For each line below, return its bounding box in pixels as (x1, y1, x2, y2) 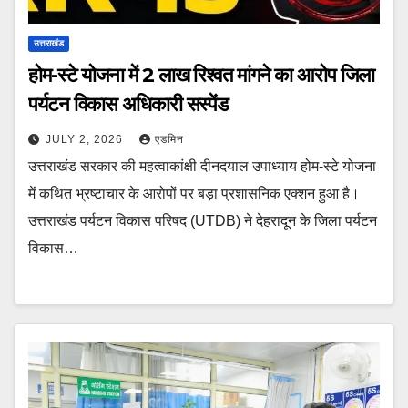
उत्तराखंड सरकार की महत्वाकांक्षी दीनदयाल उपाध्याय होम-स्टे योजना (28, 158, 376, 175)
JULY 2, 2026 (46, 133, 127, 147)
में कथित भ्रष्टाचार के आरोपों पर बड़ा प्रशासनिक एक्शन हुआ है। (28, 186, 360, 202)
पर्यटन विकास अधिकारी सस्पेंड (28, 92, 229, 117)
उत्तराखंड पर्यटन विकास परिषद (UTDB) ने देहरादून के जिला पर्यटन (28, 213, 377, 229)
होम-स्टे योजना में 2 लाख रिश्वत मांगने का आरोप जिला (28, 63, 374, 88)
